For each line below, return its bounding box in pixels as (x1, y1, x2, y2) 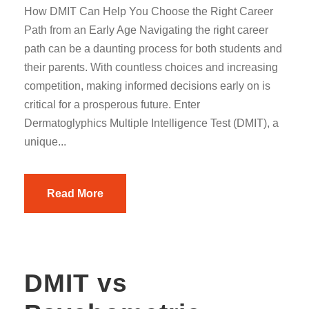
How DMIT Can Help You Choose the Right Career (24, 6, 273, 17)
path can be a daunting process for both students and (24, 43, 282, 54)
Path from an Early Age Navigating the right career (24, 24, 268, 36)
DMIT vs (24, 269, 128, 297)
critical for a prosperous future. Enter (24, 99, 200, 110)
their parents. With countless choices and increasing (24, 61, 278, 73)
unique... (24, 136, 66, 148)
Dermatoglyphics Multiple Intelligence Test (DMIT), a (24, 117, 279, 129)
